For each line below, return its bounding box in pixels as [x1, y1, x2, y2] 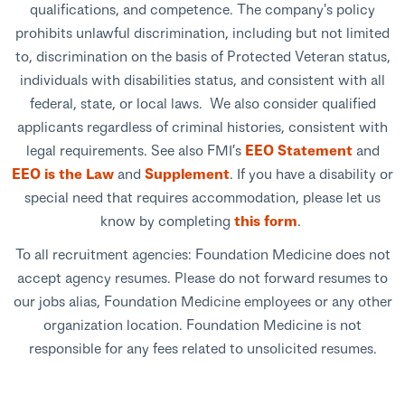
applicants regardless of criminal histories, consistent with [17, 118, 388, 136]
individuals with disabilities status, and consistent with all [20, 71, 385, 89]
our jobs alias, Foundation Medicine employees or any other [13, 292, 392, 310]
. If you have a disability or [230, 165, 393, 183]
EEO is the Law [12, 165, 114, 183]
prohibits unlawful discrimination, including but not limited [15, 24, 390, 42]
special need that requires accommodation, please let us [24, 188, 381, 206]
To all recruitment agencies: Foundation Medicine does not [14, 245, 391, 263]
